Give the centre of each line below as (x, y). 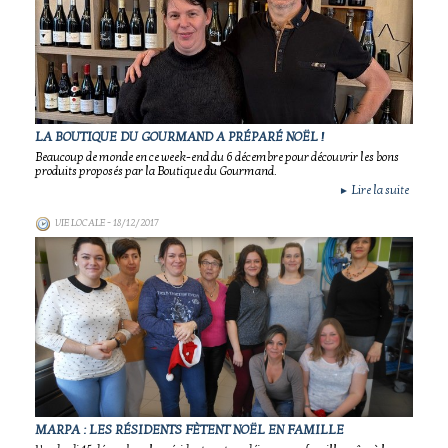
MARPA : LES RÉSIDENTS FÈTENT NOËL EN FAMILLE (189, 430)
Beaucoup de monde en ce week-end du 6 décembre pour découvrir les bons (217, 157)
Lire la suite (379, 190)
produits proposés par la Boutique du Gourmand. (156, 171)
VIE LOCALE (80, 223)
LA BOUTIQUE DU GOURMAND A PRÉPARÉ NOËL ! (179, 137)
